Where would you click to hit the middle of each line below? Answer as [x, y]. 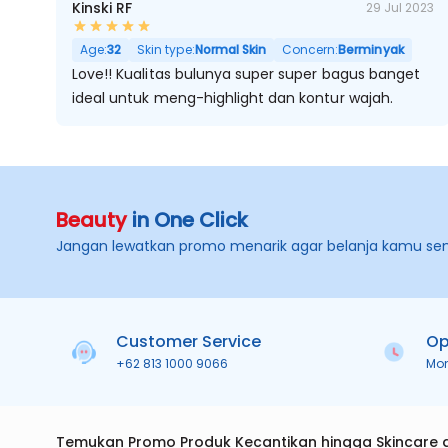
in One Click [187, 220]
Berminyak [371, 49]
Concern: [310, 49]
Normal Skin [230, 49]
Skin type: [166, 49]
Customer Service [188, 341]
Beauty [91, 220]
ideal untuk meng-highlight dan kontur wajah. [232, 98]
